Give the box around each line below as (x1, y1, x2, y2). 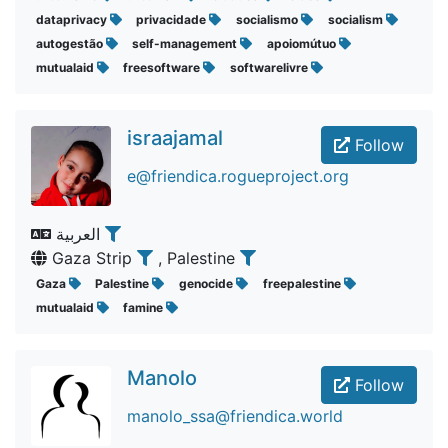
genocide (178, 276, 236, 291)
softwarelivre (229, 60, 311, 75)
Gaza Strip (47, 248, 137, 268)
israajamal (127, 126, 223, 150)
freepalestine (262, 276, 344, 291)
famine (123, 300, 167, 315)
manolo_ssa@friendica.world (127, 406, 343, 426)
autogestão (35, 36, 106, 51)
